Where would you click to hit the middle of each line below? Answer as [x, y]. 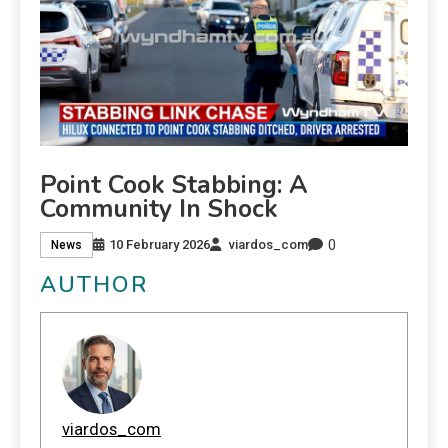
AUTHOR [94, 284]
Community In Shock [159, 208]
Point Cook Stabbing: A [174, 184]
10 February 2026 [159, 245]
